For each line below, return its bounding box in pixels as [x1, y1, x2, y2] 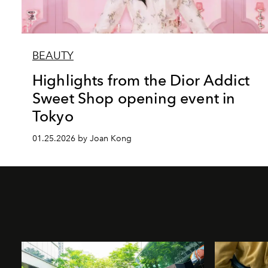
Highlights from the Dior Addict [32, 71, 249, 89]
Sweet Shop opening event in [32, 89, 236, 107]
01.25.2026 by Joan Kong [32, 133, 132, 144]
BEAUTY [32, 48, 74, 62]
